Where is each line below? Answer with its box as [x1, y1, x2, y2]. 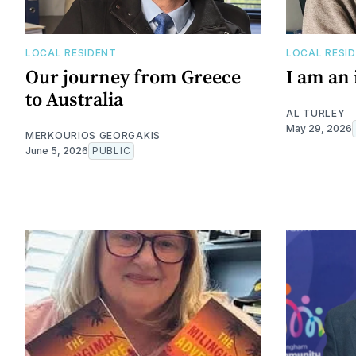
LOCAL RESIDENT [25, 47, 117, 60]
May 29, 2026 [286, 122, 352, 135]
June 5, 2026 [25, 145, 88, 157]
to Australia [25, 86, 123, 113]
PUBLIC [92, 145, 131, 157]
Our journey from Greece [25, 64, 241, 91]
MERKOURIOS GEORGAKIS [25, 130, 161, 142]
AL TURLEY [286, 107, 346, 120]
